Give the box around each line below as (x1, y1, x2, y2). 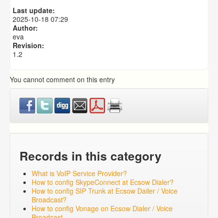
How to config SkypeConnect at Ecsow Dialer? (32, 177, 174, 187)
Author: (13, 23, 38, 33)
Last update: (13, 5, 55, 16)
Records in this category (19, 147, 162, 165)
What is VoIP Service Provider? (32, 168, 127, 179)
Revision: (13, 40, 44, 51)
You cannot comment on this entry (10, 74, 115, 85)
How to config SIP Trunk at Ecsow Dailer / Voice (32, 186, 178, 196)
